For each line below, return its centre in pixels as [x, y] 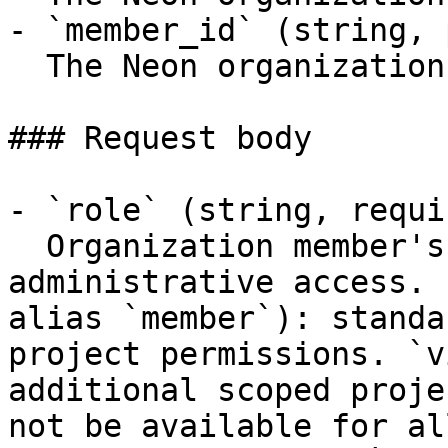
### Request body [160, 138]
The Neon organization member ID [27, 66]
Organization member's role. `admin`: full [27, 246]
